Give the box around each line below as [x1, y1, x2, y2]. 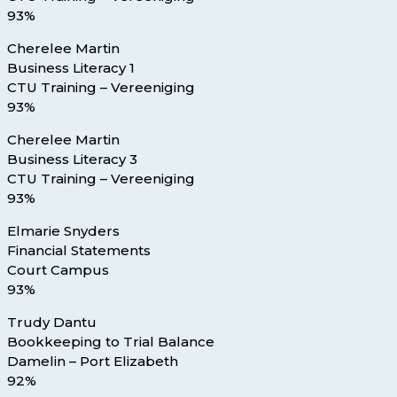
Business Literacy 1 [7, 59, 135, 77]
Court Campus [7, 261, 109, 279]
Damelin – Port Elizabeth [7, 353, 178, 370]
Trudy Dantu [7, 314, 97, 331]
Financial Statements [7, 242, 151, 260]
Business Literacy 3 [7, 151, 137, 168]
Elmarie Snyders [7, 222, 120, 240]
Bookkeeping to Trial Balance [7, 333, 214, 351]
